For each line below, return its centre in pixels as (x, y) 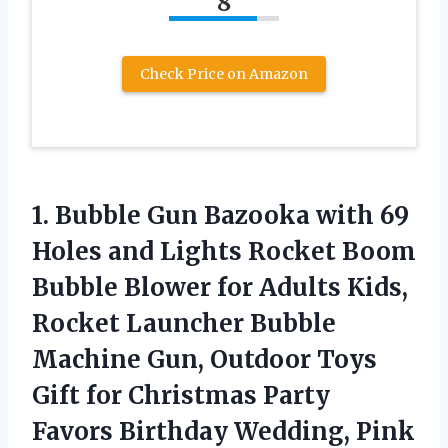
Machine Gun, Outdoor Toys (204, 360)
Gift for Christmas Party (181, 396)
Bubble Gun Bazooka (182, 216)
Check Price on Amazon (224, 74)
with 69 (359, 216)
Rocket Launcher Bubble (184, 324)
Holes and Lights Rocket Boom (224, 252)
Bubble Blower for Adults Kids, (220, 288)
